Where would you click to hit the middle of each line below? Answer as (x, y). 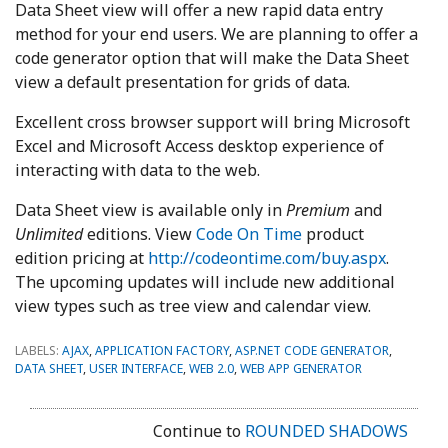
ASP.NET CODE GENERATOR (312, 351)
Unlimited (49, 234)
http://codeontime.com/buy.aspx (267, 258)
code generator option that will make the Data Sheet (212, 58)
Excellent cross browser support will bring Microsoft (212, 122)
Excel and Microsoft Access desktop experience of (199, 146)
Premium (318, 210)
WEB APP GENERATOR (301, 369)
